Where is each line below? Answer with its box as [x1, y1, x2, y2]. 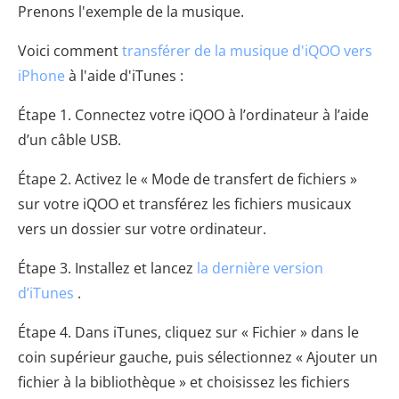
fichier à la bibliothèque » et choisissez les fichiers [18, 371, 350, 392]
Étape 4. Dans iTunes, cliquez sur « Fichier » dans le [18, 322, 359, 342]
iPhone [18, 65, 65, 85]
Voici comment [18, 40, 122, 61]
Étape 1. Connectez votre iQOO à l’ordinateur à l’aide [18, 104, 369, 125]
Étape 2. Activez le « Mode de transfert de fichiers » [18, 168, 357, 189]
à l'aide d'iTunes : [65, 65, 183, 85]
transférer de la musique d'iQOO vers [122, 40, 372, 61]
